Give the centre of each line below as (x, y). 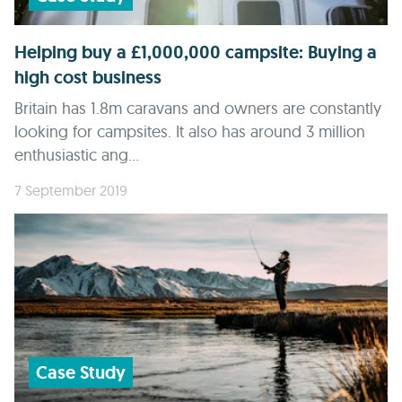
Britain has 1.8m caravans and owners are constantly (198, 108)
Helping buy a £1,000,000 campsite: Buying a (196, 52)
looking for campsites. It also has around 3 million (190, 131)
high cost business (88, 77)
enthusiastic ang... (77, 155)
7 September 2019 (71, 190)
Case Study (81, 372)
